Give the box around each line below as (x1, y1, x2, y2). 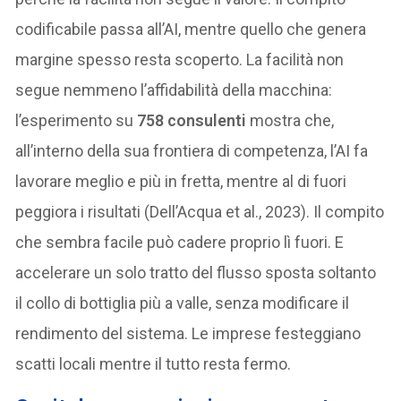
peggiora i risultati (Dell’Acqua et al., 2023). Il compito (15, 201, 385, 221)
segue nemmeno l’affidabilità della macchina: (15, 80, 333, 99)
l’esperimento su (15, 110, 138, 130)
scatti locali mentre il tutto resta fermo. (15, 354, 292, 373)
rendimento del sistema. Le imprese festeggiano (15, 323, 362, 343)
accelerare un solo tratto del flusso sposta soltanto (15, 262, 377, 282)
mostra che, (246, 110, 335, 130)
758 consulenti (137, 110, 247, 130)
